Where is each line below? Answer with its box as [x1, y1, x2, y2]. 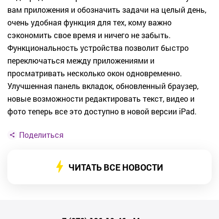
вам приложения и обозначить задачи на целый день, [7, 4, 206, 15]
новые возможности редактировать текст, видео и [7, 93, 195, 104]
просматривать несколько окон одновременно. [7, 68, 182, 79]
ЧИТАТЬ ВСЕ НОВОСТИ [68, 161, 163, 173]
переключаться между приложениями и [7, 55, 154, 66]
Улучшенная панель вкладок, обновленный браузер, [7, 81, 198, 91]
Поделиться [19, 130, 64, 140]
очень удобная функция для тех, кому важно [7, 17, 172, 28]
